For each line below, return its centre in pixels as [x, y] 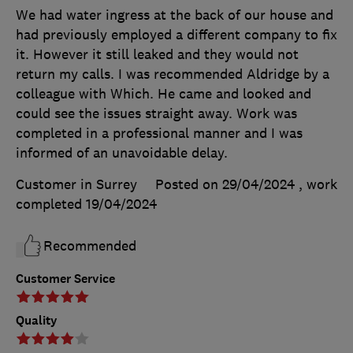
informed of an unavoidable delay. [122, 153]
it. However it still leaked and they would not [157, 55]
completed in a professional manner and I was [159, 134]
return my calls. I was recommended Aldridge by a [173, 74]
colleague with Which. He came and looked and [163, 94]
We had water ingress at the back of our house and [175, 15]
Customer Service [65, 279]
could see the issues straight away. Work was [156, 114]
